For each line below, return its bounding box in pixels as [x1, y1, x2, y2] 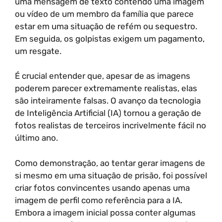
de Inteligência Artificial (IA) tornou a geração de [15, 108, 201, 118]
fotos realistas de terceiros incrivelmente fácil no [15, 120, 206, 130]
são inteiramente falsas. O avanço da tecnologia [15, 96, 201, 106]
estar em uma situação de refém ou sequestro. [15, 21, 197, 31]
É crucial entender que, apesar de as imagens [15, 71, 190, 81]
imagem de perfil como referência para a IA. [15, 195, 182, 205]
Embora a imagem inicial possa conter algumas [15, 207, 196, 218]
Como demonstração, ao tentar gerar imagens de [15, 158, 205, 168]
